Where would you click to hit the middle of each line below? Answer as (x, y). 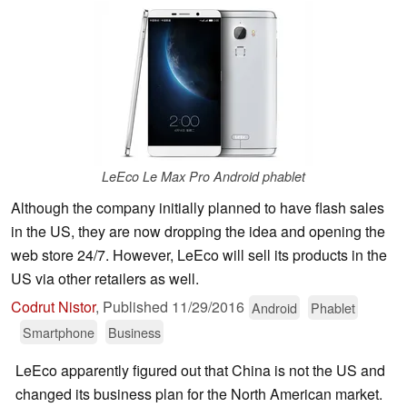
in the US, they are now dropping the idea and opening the (198, 232)
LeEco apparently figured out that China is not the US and (200, 371)
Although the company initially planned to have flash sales (198, 208)
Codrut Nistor (53, 307)
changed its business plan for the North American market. (199, 394)
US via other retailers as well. (105, 279)
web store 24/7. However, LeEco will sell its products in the (199, 255)
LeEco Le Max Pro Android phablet (203, 177)
